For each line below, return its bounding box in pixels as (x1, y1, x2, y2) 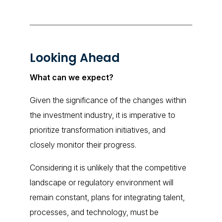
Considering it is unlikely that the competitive (29, 162, 186, 172)
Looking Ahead (29, 49, 120, 66)
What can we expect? (29, 72, 113, 82)
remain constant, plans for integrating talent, (29, 192, 185, 202)
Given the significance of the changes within (29, 95, 186, 105)
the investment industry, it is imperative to (29, 110, 175, 120)
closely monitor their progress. (29, 139, 136, 150)
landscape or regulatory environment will (29, 177, 173, 187)
